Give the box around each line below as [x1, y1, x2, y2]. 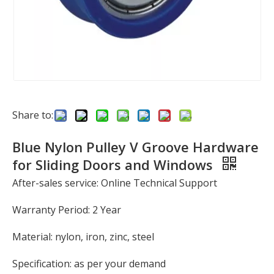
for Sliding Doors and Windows [12, 155, 217, 174]
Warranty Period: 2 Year [12, 203, 121, 217]
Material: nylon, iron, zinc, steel [12, 230, 154, 243]
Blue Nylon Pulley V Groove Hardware [12, 138, 259, 156]
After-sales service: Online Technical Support [12, 176, 217, 190]
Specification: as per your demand [12, 257, 166, 270]
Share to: [12, 108, 53, 122]
